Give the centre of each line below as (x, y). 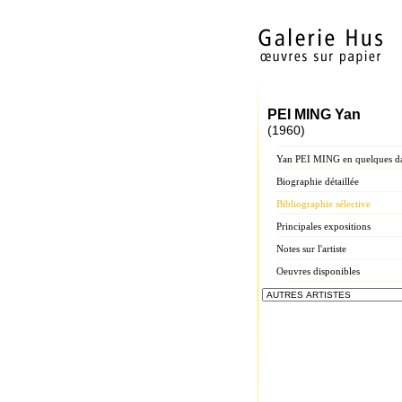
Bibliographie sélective (323, 204)
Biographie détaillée (318, 181)
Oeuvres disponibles (318, 271)
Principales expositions (323, 226)
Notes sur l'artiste (311, 249)
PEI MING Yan (314, 114)
